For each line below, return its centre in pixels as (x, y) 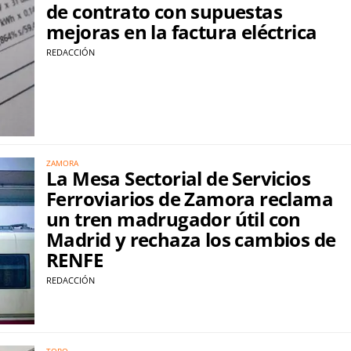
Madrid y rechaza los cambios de (191, 240)
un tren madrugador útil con (174, 219)
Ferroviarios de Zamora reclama (190, 199)
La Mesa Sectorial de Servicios (178, 179)
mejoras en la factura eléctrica (182, 31)
